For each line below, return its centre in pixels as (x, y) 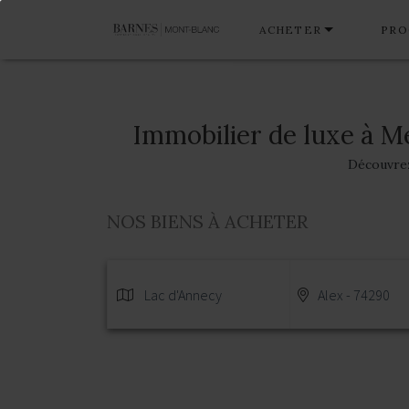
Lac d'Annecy (183, 294)
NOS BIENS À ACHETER (207, 222)
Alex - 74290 (353, 294)
